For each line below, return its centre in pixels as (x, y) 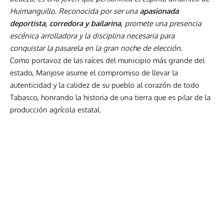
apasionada (159, 11)
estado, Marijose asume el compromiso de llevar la (94, 73)
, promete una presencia (161, 24)
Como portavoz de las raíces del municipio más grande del (107, 61)
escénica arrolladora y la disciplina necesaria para (92, 36)
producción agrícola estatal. (56, 110)
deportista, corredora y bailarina (65, 24)
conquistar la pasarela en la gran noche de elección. (96, 48)
